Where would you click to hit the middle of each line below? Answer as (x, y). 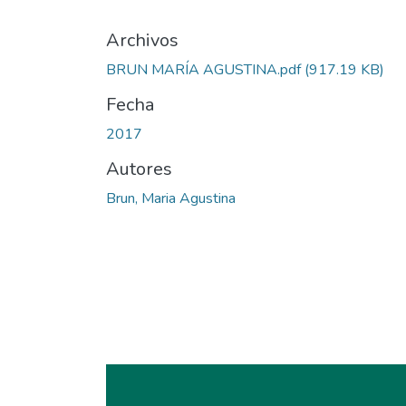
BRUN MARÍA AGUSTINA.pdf (203, 70)
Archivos (142, 41)
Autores (139, 169)
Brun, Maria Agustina (171, 199)
